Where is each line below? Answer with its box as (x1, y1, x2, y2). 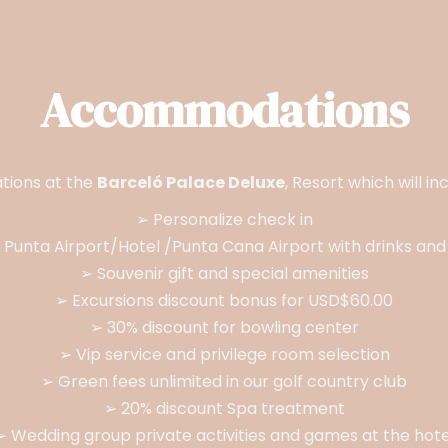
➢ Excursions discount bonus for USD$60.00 (55, 289, 393, 312)
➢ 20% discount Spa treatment (103, 397, 345, 420)
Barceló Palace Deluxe (97, 171, 285, 194)
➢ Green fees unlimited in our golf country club (41, 370, 407, 393)
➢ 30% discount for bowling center (89, 316, 359, 339)
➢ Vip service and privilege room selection (58, 343, 390, 366)
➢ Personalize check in (135, 208, 313, 231)
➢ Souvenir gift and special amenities (79, 262, 369, 285)
